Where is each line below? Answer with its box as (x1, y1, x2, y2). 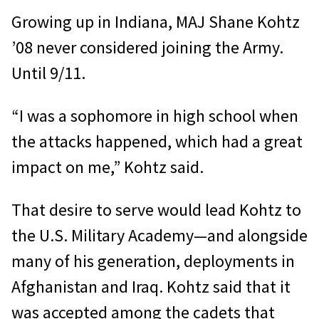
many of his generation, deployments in (11, 249, 295, 272)
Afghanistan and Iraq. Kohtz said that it (11, 275, 291, 298)
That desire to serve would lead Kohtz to (11, 198, 301, 221)
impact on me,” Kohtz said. (11, 155, 204, 178)
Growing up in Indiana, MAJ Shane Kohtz (11, 10, 300, 33)
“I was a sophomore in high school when (11, 104, 298, 127)
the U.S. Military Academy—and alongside (11, 224, 308, 246)
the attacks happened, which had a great (11, 130, 303, 152)
